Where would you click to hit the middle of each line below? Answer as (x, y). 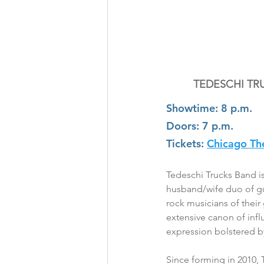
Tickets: (185, 144)
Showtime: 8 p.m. (209, 108)
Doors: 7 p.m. (200, 126)
